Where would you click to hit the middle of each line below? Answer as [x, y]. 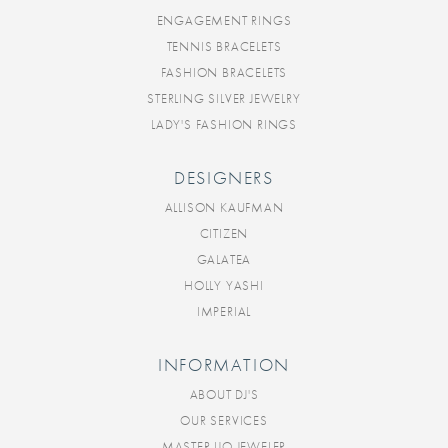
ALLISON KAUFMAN [224, 208]
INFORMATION [224, 365]
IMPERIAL [224, 312]
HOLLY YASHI [224, 286]
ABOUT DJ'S [224, 395]
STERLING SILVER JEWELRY [224, 99]
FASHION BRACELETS [224, 73]
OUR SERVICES [224, 421]
